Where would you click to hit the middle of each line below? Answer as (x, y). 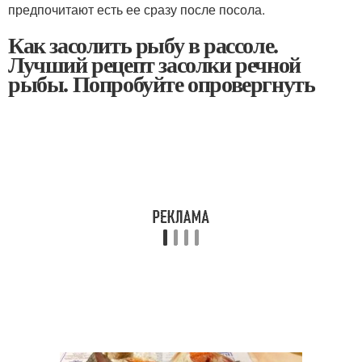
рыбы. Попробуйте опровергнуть (162, 84)
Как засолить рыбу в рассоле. (143, 45)
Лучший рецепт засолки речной (154, 65)
